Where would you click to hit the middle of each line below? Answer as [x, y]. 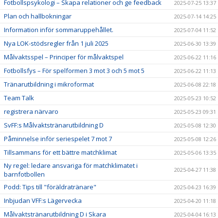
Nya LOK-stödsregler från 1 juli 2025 [56, 43]
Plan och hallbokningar [38, 16]
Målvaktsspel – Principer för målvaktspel [64, 57]
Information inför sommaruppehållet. [59, 29]
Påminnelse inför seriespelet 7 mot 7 [58, 138]
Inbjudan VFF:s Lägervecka [43, 200]
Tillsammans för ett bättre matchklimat [60, 152]
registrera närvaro [31, 111]
